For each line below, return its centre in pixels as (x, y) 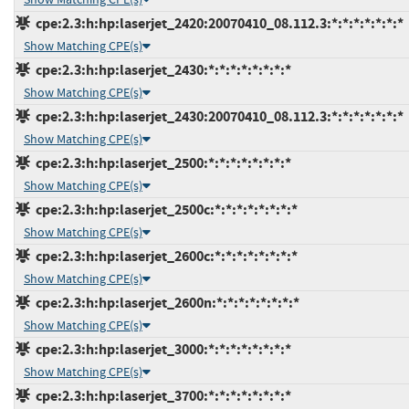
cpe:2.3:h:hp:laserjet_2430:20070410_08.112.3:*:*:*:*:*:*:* (217, 116)
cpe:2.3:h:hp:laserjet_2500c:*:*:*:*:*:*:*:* (164, 209)
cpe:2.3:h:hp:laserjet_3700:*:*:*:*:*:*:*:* (161, 395)
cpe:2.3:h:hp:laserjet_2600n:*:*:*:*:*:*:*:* (165, 302)
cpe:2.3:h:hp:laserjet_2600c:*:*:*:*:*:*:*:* (164, 256)
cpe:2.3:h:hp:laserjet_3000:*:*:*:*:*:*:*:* (161, 349)
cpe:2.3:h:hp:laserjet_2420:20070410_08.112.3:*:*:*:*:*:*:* (217, 23)
